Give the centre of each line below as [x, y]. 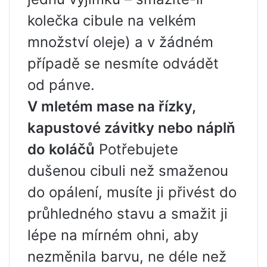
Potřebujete [136, 149]
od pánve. [61, 85]
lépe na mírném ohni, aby [113, 235]
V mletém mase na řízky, [111, 106]
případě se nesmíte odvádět [123, 63]
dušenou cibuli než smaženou [128, 170]
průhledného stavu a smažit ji [128, 213]
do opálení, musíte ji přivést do [132, 192]
